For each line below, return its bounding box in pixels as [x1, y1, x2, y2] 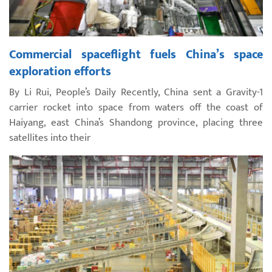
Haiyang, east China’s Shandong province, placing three [9, 114, 263, 131]
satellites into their [9, 129, 90, 146]
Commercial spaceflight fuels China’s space [9, 44, 263, 65]
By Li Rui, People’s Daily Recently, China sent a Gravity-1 [9, 83, 263, 101]
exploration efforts [9, 61, 111, 82]
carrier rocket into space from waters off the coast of [9, 98, 263, 116]
